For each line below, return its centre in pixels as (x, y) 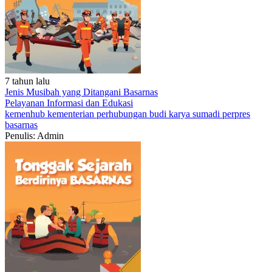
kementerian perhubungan (98, 114)
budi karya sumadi (186, 114)
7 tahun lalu (27, 81)
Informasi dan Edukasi (90, 103)
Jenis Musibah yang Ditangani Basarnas (81, 92)
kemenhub (26, 114)
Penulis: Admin (34, 136)
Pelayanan (26, 103)
